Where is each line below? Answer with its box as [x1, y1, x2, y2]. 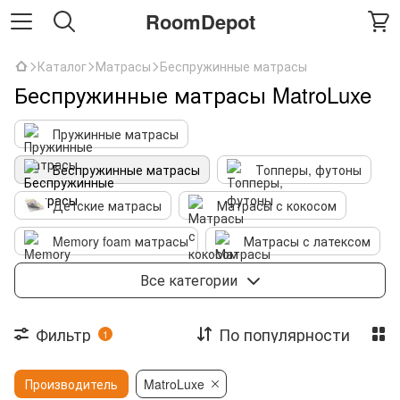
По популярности [219, 322, 350, 346]
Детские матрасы [53, 196, 162, 214]
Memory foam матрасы [53, 232, 188, 250]
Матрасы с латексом [244, 232, 371, 250]
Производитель [25, 375, 118, 393]
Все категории [139, 270, 237, 290]
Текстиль [53, 268, 110, 286]
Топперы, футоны [255, 161, 362, 179]
